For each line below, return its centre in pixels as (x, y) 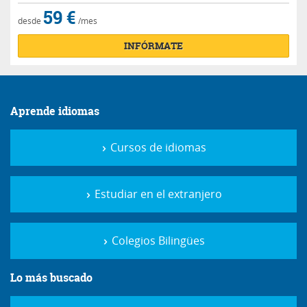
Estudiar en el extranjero (157, 194)
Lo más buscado (51, 278)
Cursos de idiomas (157, 148)
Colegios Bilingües (157, 241)
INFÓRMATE (153, 46)
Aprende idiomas (55, 111)
